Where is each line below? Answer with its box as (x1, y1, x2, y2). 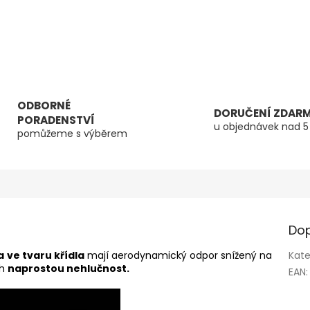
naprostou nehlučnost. (8, 262, 129, 276)
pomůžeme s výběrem (17, 127, 127, 141)
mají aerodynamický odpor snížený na (84, 248, 272, 263)
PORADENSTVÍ (17, 113, 95, 128)
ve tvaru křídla (7, 248, 84, 263)
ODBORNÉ (17, 98, 71, 113)
